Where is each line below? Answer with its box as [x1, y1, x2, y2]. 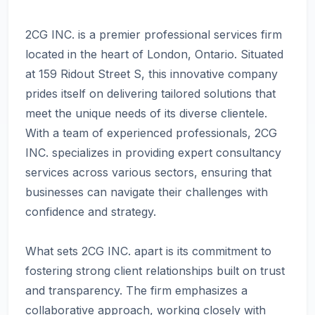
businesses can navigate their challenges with [25, 185, 268, 199]
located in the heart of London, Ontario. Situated [25, 47, 283, 61]
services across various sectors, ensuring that [25, 165, 271, 179]
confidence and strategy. [25, 205, 156, 219]
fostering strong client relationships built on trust [25, 264, 285, 278]
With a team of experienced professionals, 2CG [25, 126, 277, 140]
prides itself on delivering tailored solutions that [25, 86, 276, 101]
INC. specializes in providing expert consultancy [25, 146, 281, 160]
